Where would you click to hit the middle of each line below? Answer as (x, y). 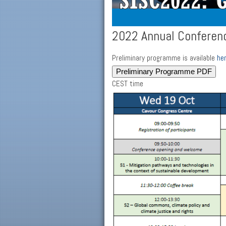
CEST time (128, 84)
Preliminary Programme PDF (164, 72)
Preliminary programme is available (164, 58)
